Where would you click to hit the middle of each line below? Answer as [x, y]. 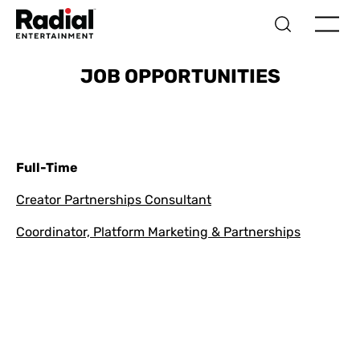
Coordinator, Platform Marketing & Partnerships [158, 232]
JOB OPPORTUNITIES [180, 76]
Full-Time [47, 168]
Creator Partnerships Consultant [114, 200]
